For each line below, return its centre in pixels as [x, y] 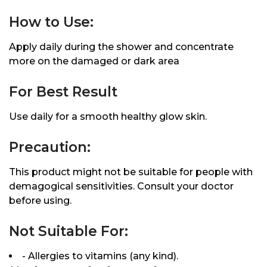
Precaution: [50, 148]
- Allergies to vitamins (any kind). [100, 256]
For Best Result [63, 92]
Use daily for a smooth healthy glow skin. [108, 117]
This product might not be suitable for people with [131, 172]
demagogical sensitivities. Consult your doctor [121, 187]
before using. [40, 201]
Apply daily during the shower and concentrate [121, 47]
